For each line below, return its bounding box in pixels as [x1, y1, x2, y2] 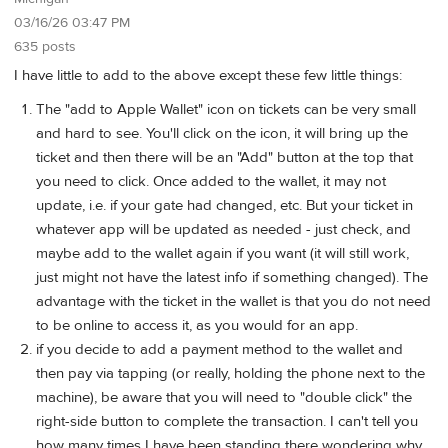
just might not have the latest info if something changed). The [36, 267, 428, 287]
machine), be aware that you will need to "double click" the [36, 387, 412, 407]
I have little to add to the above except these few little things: [14, 65, 402, 85]
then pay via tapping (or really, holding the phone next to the [36, 363, 425, 383]
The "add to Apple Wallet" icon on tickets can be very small [36, 99, 416, 119]
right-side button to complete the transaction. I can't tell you [36, 411, 418, 431]
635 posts [14, 38, 76, 57]
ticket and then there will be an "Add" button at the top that [36, 147, 413, 167]
